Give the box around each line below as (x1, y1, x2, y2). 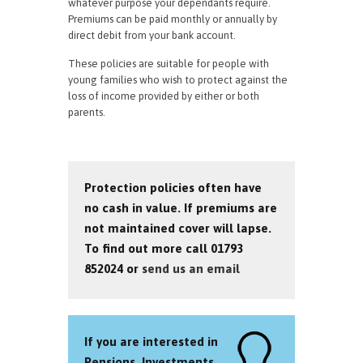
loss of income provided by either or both (68, 90, 259, 102)
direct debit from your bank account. (68, 29, 236, 41)
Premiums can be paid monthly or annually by (68, 13, 277, 25)
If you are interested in (84, 335, 218, 348)
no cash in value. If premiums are (84, 201, 277, 215)
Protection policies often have (84, 181, 262, 194)
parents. (68, 106, 105, 118)
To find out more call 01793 (84, 241, 243, 255)
